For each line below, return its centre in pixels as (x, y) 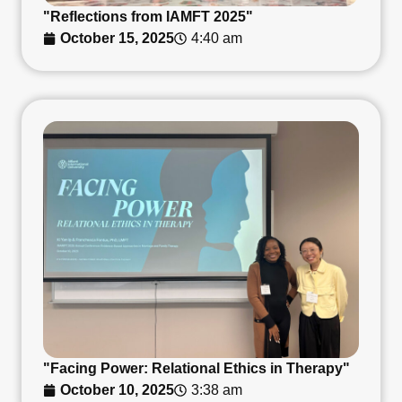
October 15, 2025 (117, 38)
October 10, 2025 (117, 389)
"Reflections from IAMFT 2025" (148, 16)
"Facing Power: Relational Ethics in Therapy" (197, 368)
